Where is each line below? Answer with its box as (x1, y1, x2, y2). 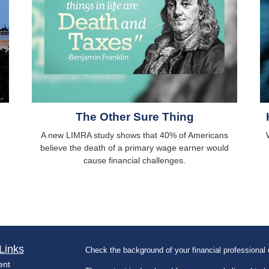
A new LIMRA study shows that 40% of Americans (41, 130, 228, 140)
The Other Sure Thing (75, 110, 194, 123)
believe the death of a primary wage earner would (40, 142, 229, 153)
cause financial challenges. (83, 155, 186, 165)
